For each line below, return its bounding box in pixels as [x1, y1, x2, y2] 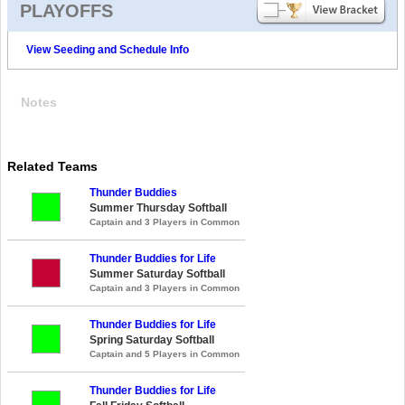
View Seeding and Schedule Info [26, 42, 189, 56]
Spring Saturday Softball [89, 333, 214, 346]
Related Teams [7, 158, 98, 174]
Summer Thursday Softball [89, 201, 227, 214]
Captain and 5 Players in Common [89, 348, 240, 359]
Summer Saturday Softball [89, 267, 225, 280]
